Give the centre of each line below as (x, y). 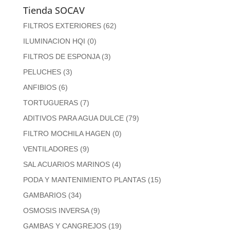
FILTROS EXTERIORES (62, 25)
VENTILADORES (50, 149)
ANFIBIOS (40, 87)
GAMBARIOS (44, 195)
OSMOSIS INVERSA (56, 210)
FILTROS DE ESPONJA (61, 56)
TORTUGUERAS (50, 102)
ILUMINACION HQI (54, 41)
